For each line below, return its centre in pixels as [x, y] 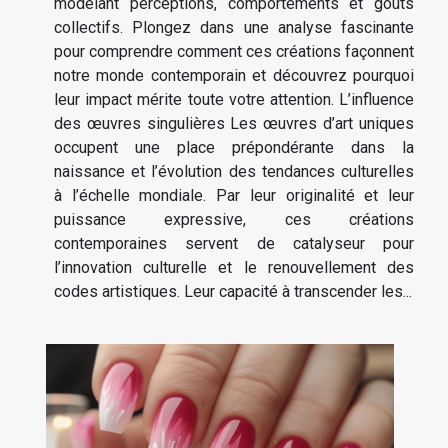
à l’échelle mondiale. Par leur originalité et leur [234, 195]
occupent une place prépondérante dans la [234, 147]
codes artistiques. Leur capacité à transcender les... [233, 291]
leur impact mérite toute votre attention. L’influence [234, 99]
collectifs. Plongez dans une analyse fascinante [234, 27]
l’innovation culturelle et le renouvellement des [234, 267]
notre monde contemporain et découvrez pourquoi [234, 75]
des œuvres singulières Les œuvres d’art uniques [234, 123]
